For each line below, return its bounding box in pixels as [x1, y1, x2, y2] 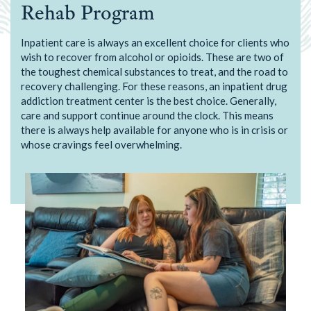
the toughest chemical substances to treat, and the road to [21, 65, 288, 78]
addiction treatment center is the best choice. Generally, [21, 94, 276, 107]
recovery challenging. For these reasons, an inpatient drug [21, 80, 287, 92]
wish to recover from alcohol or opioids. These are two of [21, 51, 284, 63]
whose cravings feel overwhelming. [21, 138, 182, 151]
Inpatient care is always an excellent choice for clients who [21, 36, 289, 49]
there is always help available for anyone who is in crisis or [21, 124, 288, 136]
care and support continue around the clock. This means [21, 109, 274, 121]
